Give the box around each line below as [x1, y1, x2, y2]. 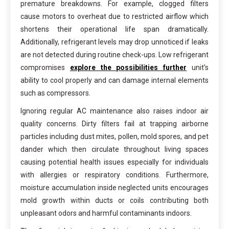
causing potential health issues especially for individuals [20, 157, 209, 166]
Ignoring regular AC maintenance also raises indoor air [20, 106, 209, 115]
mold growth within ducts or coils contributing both [20, 196, 209, 204]
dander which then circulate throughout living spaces [20, 145, 209, 153]
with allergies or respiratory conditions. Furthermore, [20, 170, 209, 179]
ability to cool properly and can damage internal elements [20, 76, 209, 84]
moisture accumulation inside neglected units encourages [20, 183, 209, 192]
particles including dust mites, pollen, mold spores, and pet [20, 132, 209, 141]
